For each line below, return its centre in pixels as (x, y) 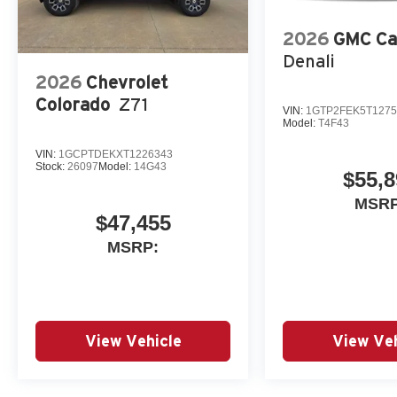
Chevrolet (127, 82)
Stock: (51, 166)
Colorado (73, 104)
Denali (309, 61)
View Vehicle (133, 340)
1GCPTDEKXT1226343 (116, 154)
